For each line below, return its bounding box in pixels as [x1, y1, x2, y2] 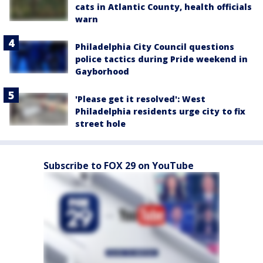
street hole [75, 117, 126, 129]
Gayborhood [75, 65, 129, 77]
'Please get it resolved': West [75, 93, 205, 104]
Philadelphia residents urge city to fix [75, 105, 245, 117]
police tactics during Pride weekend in [75, 53, 248, 65]
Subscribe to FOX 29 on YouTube [43, 159, 194, 172]
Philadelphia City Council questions [75, 41, 234, 52]
